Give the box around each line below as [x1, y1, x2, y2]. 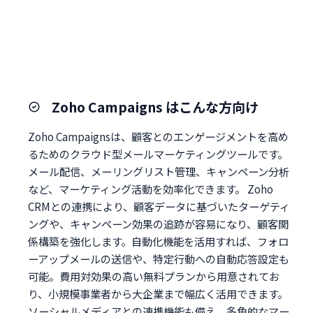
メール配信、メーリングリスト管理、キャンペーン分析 [28, 163, 289, 179]
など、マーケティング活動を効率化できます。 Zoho [28, 180, 273, 196]
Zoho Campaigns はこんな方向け [52, 96, 259, 117]
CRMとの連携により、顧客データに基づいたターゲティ [28, 198, 290, 214]
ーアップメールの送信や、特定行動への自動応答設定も [28, 250, 289, 266]
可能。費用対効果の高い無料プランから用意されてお [28, 268, 279, 284]
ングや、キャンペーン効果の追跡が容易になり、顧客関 [28, 215, 289, 231]
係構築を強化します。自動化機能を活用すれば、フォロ [28, 233, 289, 249]
